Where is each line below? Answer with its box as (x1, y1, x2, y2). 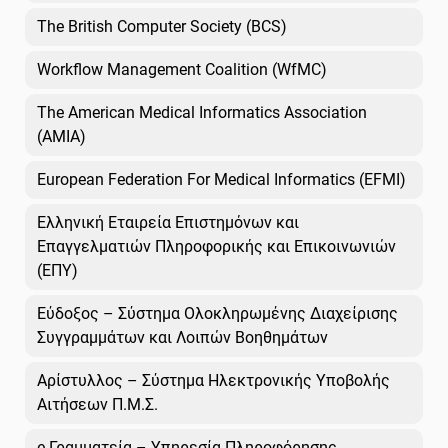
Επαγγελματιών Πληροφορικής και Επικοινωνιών (37, 236, 396, 256)
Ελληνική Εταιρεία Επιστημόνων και (37, 212, 299, 232)
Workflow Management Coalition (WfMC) (37, 59, 327, 79)
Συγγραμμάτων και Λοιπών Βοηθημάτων (37, 327, 328, 347)
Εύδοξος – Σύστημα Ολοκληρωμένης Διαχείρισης (37, 303, 398, 323)
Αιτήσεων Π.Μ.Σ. (37, 394, 158, 414)
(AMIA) (37, 126, 86, 146)
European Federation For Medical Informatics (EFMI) (37, 169, 406, 189)
